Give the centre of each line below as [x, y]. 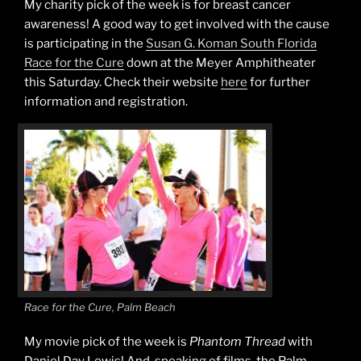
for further [279, 83]
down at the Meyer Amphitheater [220, 63]
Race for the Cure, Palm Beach [100, 307]
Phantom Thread [237, 341]
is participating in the [85, 44]
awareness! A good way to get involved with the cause [177, 25]
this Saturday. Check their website [122, 83]
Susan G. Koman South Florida [231, 44]
